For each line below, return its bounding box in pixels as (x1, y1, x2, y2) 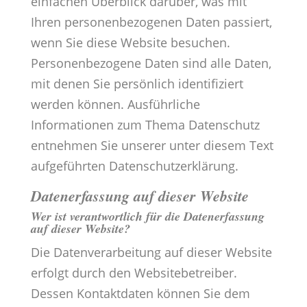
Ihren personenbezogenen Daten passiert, (30, 14, 272, 31)
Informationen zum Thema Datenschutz (30, 116, 260, 134)
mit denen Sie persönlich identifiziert (30, 75, 243, 93)
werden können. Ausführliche (30, 96, 200, 113)
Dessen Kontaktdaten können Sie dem (30, 285, 250, 302)
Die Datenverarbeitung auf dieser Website (30, 244, 272, 261)
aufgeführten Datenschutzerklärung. (30, 158, 238, 175)
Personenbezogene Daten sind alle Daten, (30, 55, 271, 72)
